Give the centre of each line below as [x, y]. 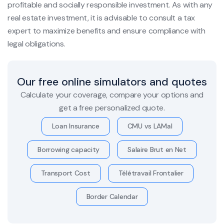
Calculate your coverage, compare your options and [112, 94]
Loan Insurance [75, 126]
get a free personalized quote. [112, 107]
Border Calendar [112, 196]
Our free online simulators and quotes [112, 81]
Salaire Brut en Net [157, 149]
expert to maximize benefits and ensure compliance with [106, 30]
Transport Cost [65, 173]
